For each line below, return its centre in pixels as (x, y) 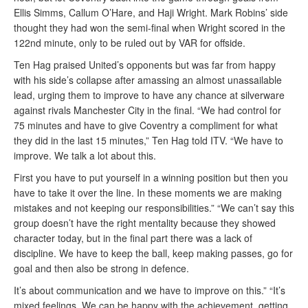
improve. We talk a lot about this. (85, 155)
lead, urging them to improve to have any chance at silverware (149, 95)
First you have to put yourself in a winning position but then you (151, 177)
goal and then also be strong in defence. (101, 268)
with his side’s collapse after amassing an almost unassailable (148, 80)
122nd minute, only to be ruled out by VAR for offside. (130, 43)
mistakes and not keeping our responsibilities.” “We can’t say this (154, 208)
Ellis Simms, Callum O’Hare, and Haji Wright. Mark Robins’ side (151, 12)
